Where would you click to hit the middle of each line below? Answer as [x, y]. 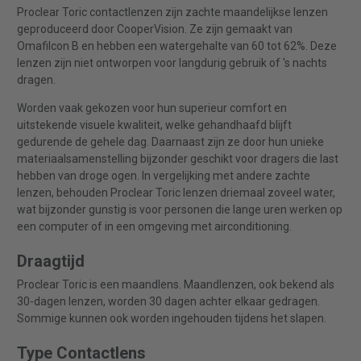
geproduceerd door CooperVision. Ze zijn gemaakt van [154, 29]
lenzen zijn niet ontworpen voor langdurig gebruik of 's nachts [172, 63]
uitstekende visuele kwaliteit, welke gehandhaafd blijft [154, 125]
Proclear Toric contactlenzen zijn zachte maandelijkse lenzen [172, 12]
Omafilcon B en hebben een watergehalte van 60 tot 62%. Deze [176, 46]
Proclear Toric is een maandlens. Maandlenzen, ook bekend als [175, 285]
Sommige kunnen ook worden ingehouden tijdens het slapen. [171, 319]
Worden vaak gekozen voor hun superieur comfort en [151, 108]
